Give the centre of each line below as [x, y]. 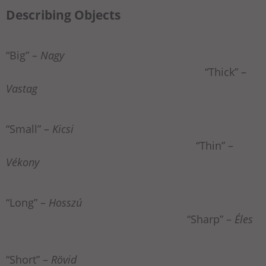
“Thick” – [126, 72]
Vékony [23, 162]
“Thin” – [120, 146]
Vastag [22, 89]
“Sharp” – [120, 219]
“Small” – [29, 129]
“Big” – [23, 56]
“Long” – [26, 203]
